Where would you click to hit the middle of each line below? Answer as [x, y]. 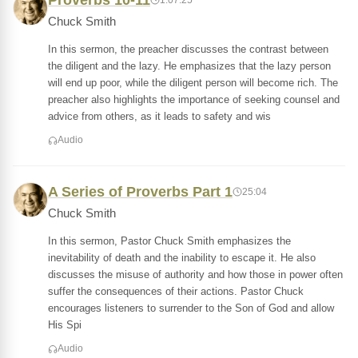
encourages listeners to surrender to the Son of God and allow [191, 308]
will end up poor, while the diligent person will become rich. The [193, 83]
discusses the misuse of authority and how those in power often [195, 274]
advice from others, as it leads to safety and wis [159, 116]
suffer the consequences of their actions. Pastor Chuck [176, 291]
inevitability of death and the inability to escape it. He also [182, 258]
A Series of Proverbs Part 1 [140, 192]
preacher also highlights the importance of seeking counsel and [194, 99]
